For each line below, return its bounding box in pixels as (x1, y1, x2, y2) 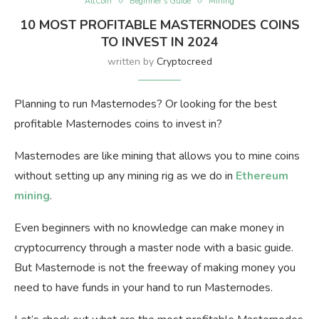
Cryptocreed (156, 55, 212, 69)
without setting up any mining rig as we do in (14, 168, 233, 184)
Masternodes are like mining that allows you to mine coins (14, 148, 300, 164)
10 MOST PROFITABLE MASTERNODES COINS (19, 16, 300, 34)
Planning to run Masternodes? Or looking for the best (14, 96, 277, 113)
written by (107, 55, 157, 69)
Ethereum (233, 168, 288, 184)
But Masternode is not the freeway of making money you (14, 260, 296, 276)
